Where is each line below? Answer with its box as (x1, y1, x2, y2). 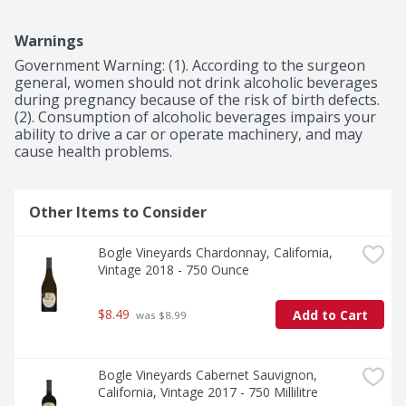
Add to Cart (292, 305, 368, 324)
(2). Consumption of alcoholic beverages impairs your (14, 107, 376, 128)
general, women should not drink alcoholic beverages (14, 72, 378, 93)
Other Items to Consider (29, 202, 207, 223)
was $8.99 (133, 308, 187, 323)
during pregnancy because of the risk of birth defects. (14, 90, 380, 111)
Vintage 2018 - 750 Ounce (98, 261, 249, 279)
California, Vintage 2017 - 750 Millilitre (98, 383, 318, 401)
